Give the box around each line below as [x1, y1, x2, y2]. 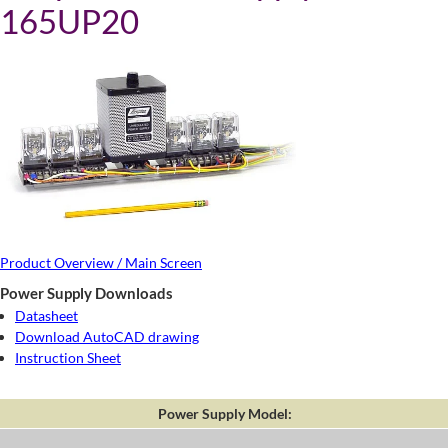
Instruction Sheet [15, 348, 121, 366]
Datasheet [15, 306, 78, 324]
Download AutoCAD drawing [15, 327, 199, 345]
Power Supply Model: [157, 404, 292, 422]
